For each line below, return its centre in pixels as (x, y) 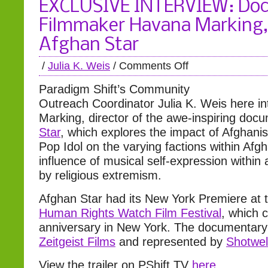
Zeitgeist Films (77, 242)
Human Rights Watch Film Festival (130, 213)
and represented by (171, 242)
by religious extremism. (100, 175)
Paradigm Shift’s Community (114, 89)
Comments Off (154, 66)
